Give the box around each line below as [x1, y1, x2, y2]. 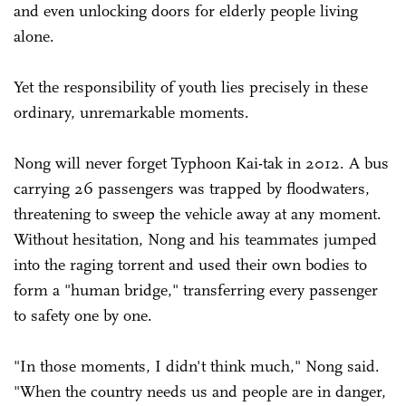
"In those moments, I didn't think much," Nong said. [14, 355, 380, 376]
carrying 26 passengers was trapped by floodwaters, [14, 178, 370, 198]
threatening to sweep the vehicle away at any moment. [14, 203, 382, 224]
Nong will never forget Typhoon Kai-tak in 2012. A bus [14, 152, 389, 173]
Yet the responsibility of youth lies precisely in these [14, 76, 368, 97]
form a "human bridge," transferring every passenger [14, 279, 378, 300]
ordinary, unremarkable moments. [14, 101, 249, 122]
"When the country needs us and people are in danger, [14, 381, 386, 401]
